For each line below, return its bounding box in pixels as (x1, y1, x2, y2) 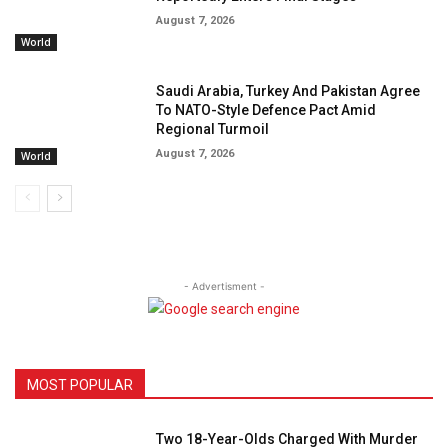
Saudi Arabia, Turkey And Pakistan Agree (156, 83, 421, 100)
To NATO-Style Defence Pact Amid (156, 102, 377, 119)
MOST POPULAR (27, 376, 133, 393)
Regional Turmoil (156, 121, 270, 138)
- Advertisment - (183, 279, 265, 292)
